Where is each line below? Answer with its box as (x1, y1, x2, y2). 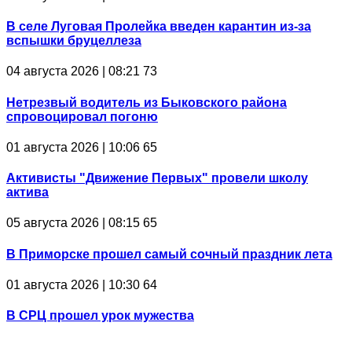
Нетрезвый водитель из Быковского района (6, 95, 287, 109)
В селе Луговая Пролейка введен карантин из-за (6, 20, 311, 34)
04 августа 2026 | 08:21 (6, 64, 140, 79)
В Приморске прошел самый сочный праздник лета (6, 247, 332, 261)
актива (6, 185, 49, 200)
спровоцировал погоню (6, 109, 158, 123)
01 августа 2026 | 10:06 (6, 140, 140, 154)
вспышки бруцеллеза (6, 34, 141, 48)
